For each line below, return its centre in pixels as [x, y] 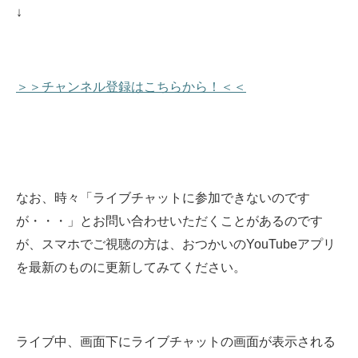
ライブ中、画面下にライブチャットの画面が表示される [176, 342]
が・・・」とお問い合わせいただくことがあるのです [169, 221]
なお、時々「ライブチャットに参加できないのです [163, 198]
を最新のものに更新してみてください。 [131, 268]
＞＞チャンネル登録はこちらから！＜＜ [131, 87]
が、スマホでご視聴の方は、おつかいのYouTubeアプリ [176, 245]
